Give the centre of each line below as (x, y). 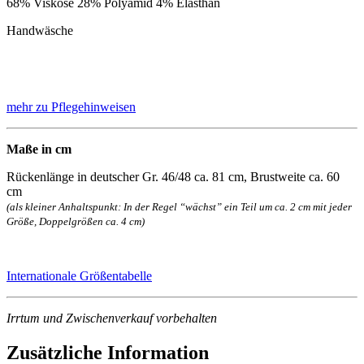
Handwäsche (40, 31)
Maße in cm (39, 149)
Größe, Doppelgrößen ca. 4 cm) (76, 222)
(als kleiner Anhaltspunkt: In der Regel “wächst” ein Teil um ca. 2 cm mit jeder (179, 207)
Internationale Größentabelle (79, 276)
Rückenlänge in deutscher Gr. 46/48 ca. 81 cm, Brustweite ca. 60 (173, 177)
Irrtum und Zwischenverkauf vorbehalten (112, 318)
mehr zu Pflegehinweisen (71, 107)
